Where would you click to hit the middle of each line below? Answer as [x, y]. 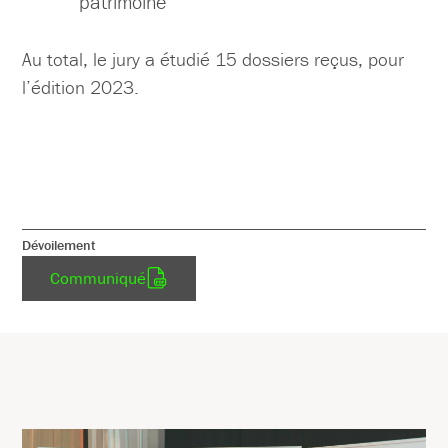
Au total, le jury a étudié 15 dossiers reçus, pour [213, 59]
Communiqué [98, 277]
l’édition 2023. [81, 87]
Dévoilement [59, 245]
